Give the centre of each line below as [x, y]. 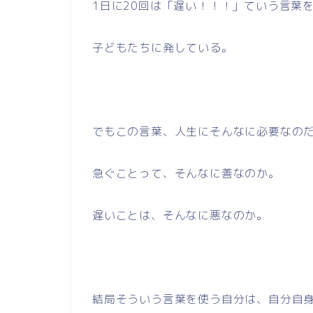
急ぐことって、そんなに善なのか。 [186, 173]
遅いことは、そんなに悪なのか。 [180, 215]
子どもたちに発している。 [163, 48]
